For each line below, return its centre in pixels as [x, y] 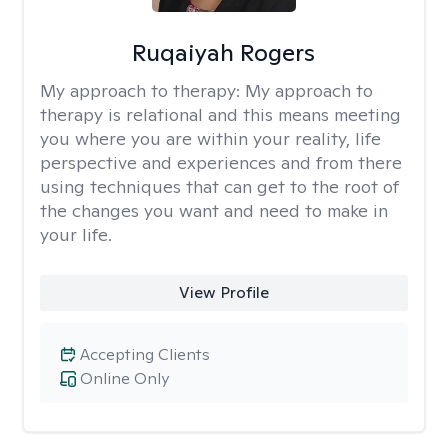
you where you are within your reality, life [210, 138]
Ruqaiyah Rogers [224, 52]
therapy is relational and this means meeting [220, 114]
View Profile [223, 292]
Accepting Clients [145, 354]
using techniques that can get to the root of [219, 186]
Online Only [124, 378]
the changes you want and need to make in [214, 210]
